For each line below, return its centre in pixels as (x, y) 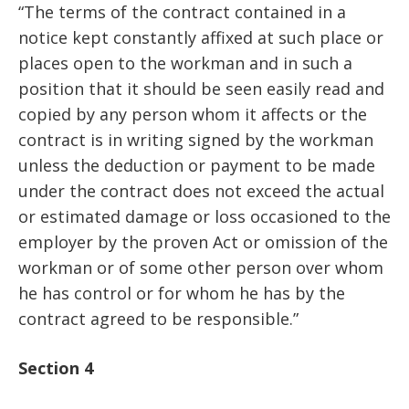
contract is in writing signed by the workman (196, 140)
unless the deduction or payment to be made (197, 166)
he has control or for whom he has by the (182, 294)
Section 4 (56, 368)
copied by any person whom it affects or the (193, 115)
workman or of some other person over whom (201, 268)
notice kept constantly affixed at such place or (201, 38)
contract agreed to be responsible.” (158, 319)
